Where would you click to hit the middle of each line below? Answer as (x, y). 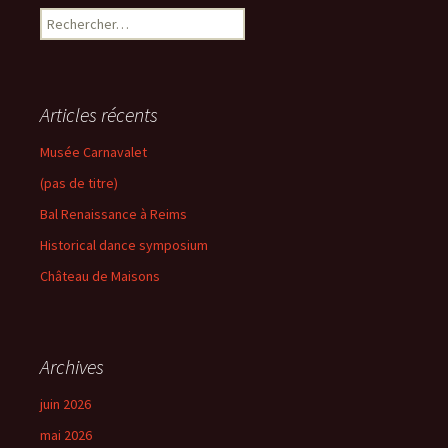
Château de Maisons (100, 276)
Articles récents (99, 114)
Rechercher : (77, 17)
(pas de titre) (79, 183)
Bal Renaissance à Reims (113, 214)
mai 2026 (66, 435)
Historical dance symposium (124, 245)
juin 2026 (65, 404)
